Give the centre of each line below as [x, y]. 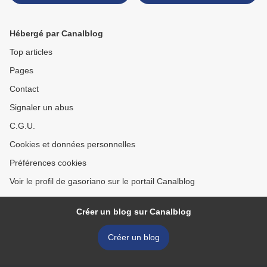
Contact [24, 89]
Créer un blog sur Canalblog [133, 212]
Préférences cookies [48, 163]
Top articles [31, 52]
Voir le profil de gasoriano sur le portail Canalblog [102, 181]
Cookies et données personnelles [72, 145]
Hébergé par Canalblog [56, 34]
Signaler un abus [41, 108]
